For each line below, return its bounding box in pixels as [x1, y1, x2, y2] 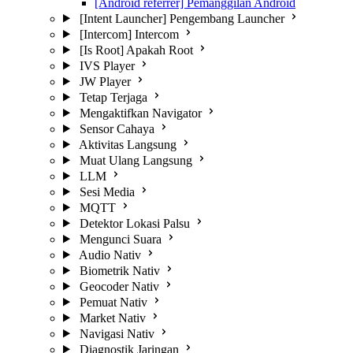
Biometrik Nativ [79, 263, 160, 277]
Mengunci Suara [79, 232, 162, 246]
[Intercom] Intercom [79, 27, 179, 41]
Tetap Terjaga [79, 90, 147, 104]
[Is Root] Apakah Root [79, 43, 193, 57]
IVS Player [79, 58, 135, 72]
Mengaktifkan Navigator [79, 106, 202, 120]
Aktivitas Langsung [78, 137, 176, 151]
